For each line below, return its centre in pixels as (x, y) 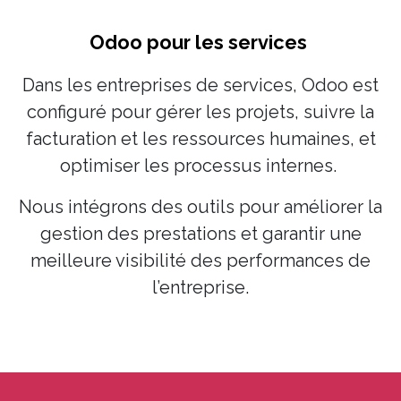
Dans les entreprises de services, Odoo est (200, 85)
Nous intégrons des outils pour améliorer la (200, 207)
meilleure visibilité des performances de (200, 261)
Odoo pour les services (200, 43)
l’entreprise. (200, 288)
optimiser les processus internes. (200, 166)
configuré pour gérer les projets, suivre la (200, 112)
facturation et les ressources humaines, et (200, 139)
